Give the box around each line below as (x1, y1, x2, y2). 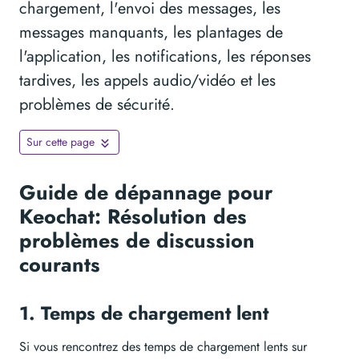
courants (19, 250, 107, 280)
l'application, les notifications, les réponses (19, 45, 311, 69)
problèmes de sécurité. (19, 93, 175, 117)
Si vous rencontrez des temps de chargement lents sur (19, 337, 307, 357)
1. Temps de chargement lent (19, 300, 274, 328)
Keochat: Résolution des (19, 202, 247, 232)
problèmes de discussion (19, 226, 255, 256)
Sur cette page (26, 134, 95, 151)
